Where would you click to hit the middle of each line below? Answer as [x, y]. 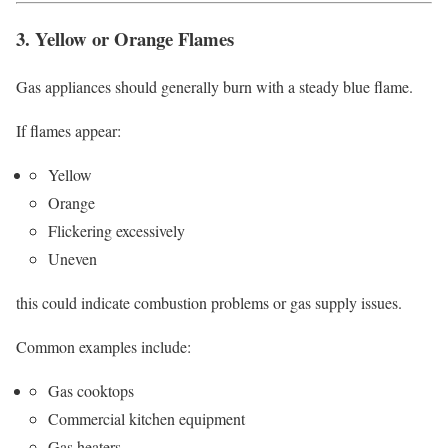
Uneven [72, 259]
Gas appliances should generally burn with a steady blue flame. [214, 87]
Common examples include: [103, 347]
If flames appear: [68, 131]
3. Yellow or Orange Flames [125, 38]
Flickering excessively [116, 231]
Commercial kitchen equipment [146, 419]
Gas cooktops [91, 391]
